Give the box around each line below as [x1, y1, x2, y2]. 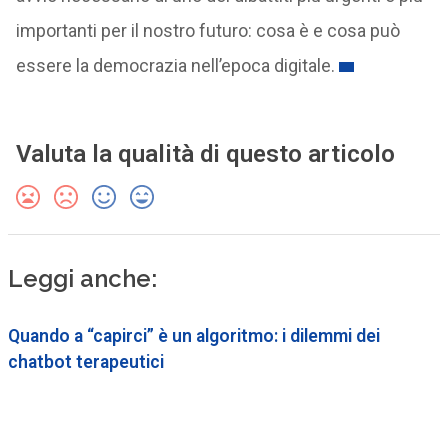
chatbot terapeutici [7, 351, 164, 372]
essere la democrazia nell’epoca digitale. [15, 54, 335, 76]
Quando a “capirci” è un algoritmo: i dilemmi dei [7, 325, 380, 346]
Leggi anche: [7, 263, 157, 293]
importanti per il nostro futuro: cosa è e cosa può [15, 19, 400, 41]
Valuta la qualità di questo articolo [15, 139, 395, 168]
